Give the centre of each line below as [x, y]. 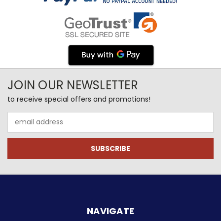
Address [21, 127]
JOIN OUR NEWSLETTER [73, 85]
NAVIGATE [110, 211]
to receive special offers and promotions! [79, 99]
